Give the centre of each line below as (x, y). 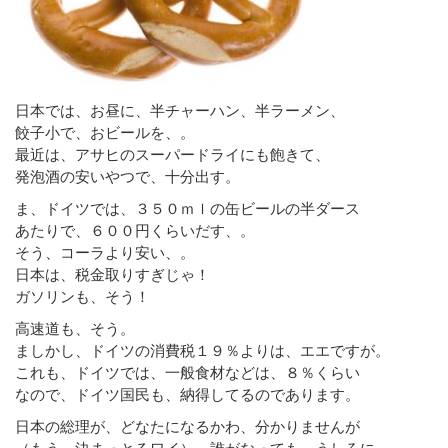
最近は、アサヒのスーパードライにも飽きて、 (172, 153)
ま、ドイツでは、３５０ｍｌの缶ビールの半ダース (187, 207)
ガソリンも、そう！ (82, 295)
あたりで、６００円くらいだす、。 (135, 229)
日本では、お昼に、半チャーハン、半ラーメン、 (180, 109)
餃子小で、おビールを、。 (105, 131)
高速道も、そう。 (75, 327)
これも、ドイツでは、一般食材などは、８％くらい (187, 371)
